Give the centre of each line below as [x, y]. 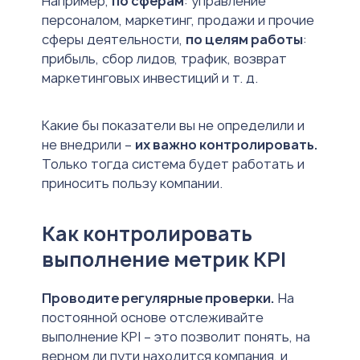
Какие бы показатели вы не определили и [173, 126]
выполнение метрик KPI [164, 260]
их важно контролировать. [227, 145]
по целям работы [244, 40]
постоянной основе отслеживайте [153, 318]
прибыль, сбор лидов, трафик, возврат [164, 59]
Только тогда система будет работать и [173, 164]
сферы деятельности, [114, 40]
